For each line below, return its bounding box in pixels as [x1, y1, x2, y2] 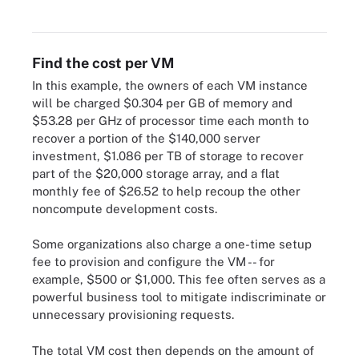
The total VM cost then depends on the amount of [32, 343, 314, 357]
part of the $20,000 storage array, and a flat [32, 166, 280, 180]
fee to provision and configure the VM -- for [32, 255, 275, 268]
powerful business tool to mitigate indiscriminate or [32, 290, 326, 304]
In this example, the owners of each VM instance [32, 78, 308, 92]
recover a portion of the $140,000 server [32, 131, 260, 145]
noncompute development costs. [32, 201, 217, 216]
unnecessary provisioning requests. [32, 308, 234, 321]
